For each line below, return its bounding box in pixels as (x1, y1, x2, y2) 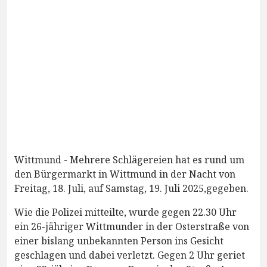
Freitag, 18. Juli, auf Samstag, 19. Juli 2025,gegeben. (14, 181, 249, 195)
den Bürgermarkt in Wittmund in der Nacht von (14, 167, 235, 181)
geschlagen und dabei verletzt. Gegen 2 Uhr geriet (14, 248, 245, 262)
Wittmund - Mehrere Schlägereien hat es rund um (14, 153, 244, 166)
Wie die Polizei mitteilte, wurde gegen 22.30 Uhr (14, 205, 237, 219)
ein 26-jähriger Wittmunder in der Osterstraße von (14, 219, 249, 233)
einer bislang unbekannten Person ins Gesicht (14, 234, 223, 247)
